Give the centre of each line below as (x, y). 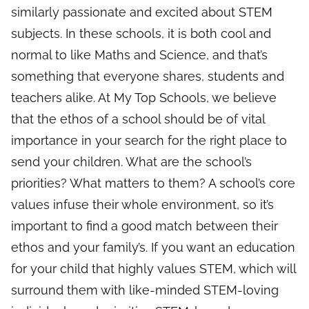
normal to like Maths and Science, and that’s (139, 55)
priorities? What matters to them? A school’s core (153, 183)
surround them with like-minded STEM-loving (145, 290)
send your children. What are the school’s (131, 162)
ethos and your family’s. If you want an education (153, 248)
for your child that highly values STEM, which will (153, 269)
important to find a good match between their (144, 226)
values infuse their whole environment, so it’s (142, 205)
